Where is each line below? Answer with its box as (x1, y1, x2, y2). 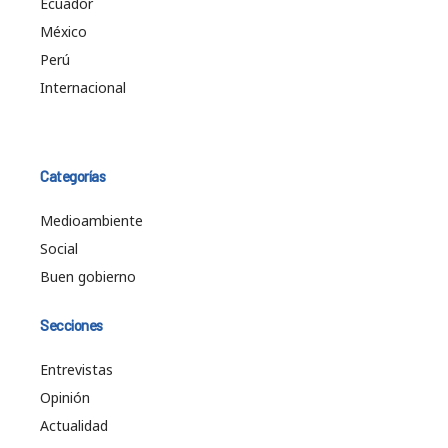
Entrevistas (40, 360, 113, 380)
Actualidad (40, 416, 108, 436)
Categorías (40, 167, 105, 186)
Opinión (40, 388, 90, 408)
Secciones (40, 316, 103, 335)
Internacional (40, 78, 126, 98)
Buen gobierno (40, 267, 136, 287)
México (40, 22, 87, 42)
